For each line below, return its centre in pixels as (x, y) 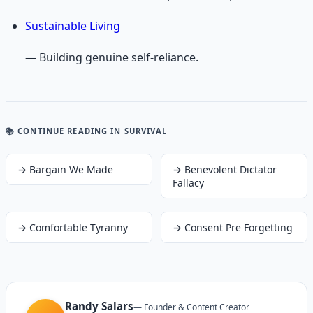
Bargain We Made (71, 170)
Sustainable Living (73, 26)
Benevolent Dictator (231, 170)
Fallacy (188, 183)
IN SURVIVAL (138, 131)
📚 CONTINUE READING (57, 131)
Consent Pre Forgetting (239, 228)
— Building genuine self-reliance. (112, 57)
